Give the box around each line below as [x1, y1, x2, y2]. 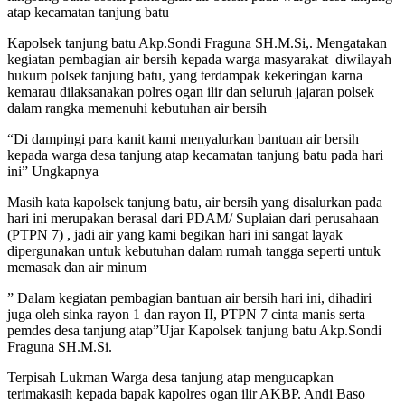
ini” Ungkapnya [7, 164, 99, 180]
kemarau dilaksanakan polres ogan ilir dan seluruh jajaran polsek [7, 84, 374, 100]
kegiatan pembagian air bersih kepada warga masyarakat [7, 52, 328, 68]
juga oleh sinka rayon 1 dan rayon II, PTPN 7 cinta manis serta [7, 306, 365, 323]
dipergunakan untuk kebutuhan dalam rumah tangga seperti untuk [7, 243, 381, 259]
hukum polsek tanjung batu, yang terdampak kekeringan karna [7, 68, 363, 84]
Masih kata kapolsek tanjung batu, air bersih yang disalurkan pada [7, 194, 382, 211]
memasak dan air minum [7, 259, 146, 276]
